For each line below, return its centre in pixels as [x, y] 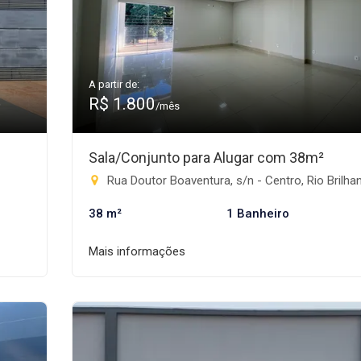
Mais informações [137, 251]
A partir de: [114, 84]
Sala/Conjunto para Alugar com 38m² [206, 158]
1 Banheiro [257, 214]
